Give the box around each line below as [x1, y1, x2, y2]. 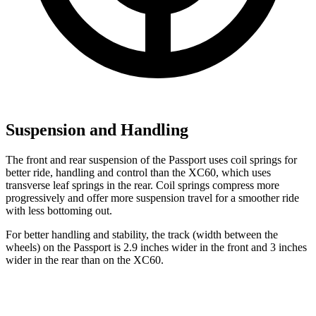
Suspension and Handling [6, 121, 188, 140]
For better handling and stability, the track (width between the [6, 229, 278, 241]
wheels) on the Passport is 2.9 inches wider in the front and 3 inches [6, 241, 307, 254]
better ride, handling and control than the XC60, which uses [6, 166, 271, 179]
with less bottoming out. [6, 205, 112, 217]
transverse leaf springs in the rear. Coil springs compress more [6, 179, 279, 192]
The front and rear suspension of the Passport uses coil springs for [6, 154, 297, 166]
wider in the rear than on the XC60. [6, 254, 164, 267]
